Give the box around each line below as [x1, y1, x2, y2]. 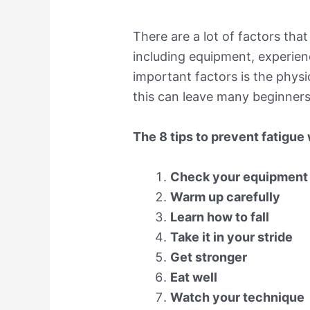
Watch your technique [170, 289, 305, 304]
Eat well [170, 269, 218, 284]
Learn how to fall [170, 209, 270, 224]
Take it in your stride [170, 229, 293, 244]
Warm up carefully [170, 189, 281, 204]
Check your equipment [170, 169, 309, 184]
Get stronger [170, 249, 248, 264]
